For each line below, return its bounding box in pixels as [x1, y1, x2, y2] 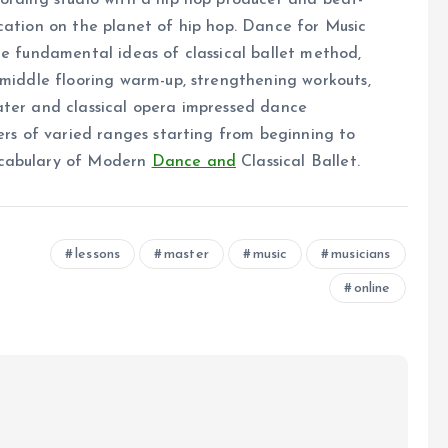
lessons [75, 247, 121, 263]
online [353, 281, 391, 297]
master [163, 247, 209, 263]
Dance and [151, 154, 237, 171]
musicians [331, 247, 391, 263]
